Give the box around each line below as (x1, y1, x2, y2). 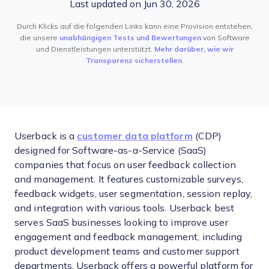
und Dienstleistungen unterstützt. (35, 45, 154, 53)
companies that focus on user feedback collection (14, 160, 236, 170)
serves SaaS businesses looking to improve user (14, 217, 228, 228)
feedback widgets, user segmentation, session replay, (14, 189, 253, 199)
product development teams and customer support (14, 246, 240, 256)
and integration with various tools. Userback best (14, 203, 234, 213)
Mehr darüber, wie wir (154, 45, 234, 53)
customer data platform (77, 131, 193, 141)
